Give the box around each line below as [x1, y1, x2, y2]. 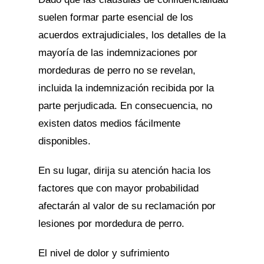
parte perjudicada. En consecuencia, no [38, 100, 212, 111]
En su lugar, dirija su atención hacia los [38, 164, 211, 176]
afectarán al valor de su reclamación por [38, 200, 216, 212]
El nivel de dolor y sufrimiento [38, 247, 169, 259]
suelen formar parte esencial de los [38, 11, 193, 23]
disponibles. [38, 135, 91, 147]
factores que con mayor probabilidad [38, 182, 199, 194]
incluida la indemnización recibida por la [38, 82, 214, 94]
